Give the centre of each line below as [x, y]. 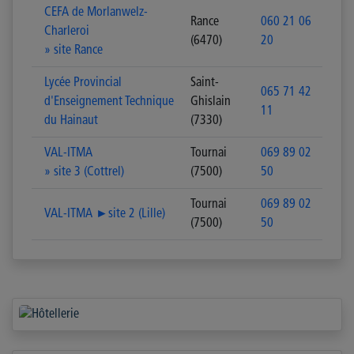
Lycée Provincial [83, 83]
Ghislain [211, 102]
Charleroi [67, 32]
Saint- [205, 83]
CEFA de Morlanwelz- [96, 13]
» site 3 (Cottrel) [84, 172]
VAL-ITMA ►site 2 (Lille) [105, 214]
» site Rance [73, 51]
